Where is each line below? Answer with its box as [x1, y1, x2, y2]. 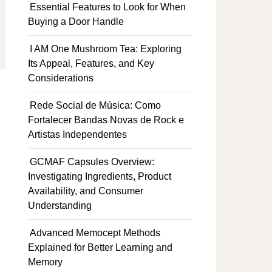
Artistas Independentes [28, 129, 127, 140]
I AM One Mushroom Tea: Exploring [30, 44, 182, 54]
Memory [28, 257, 63, 267]
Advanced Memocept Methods [30, 228, 160, 238]
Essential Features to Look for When [30, 2, 186, 12]
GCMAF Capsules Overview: [30, 157, 154, 167]
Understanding [28, 200, 92, 211]
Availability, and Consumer [28, 186, 143, 196]
